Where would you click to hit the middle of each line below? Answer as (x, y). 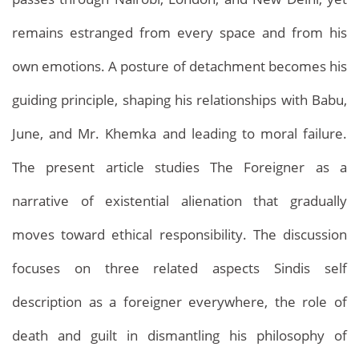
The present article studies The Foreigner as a (179, 167)
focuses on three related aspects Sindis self (179, 268)
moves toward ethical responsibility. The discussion (179, 234)
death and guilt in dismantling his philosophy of (179, 335)
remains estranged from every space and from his (179, 32)
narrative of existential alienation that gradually (179, 201)
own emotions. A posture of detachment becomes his (179, 66)
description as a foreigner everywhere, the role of (179, 302)
